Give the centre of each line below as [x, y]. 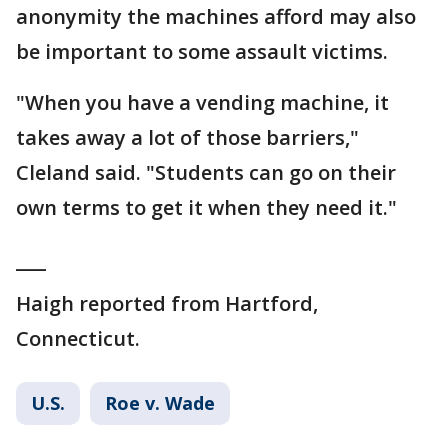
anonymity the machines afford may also [216, 16]
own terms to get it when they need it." [206, 207]
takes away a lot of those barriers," [187, 137]
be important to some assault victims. [202, 51]
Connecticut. [78, 338]
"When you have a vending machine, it [202, 102]
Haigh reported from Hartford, [167, 303]
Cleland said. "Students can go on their [206, 172]
